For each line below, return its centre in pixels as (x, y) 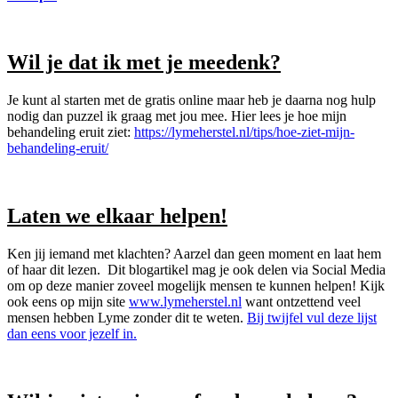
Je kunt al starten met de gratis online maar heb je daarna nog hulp (191, 100)
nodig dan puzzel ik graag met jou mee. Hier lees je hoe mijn (177, 116)
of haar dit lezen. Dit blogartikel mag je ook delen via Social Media (196, 270)
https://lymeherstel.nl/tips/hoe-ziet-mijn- (244, 132)
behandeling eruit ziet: (71, 132)
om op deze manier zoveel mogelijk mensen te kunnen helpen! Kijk (196, 286)
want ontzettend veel (301, 302)
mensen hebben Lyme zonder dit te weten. (127, 318)
